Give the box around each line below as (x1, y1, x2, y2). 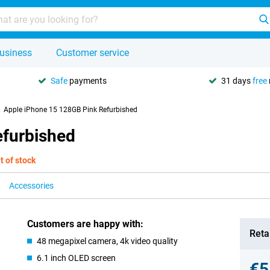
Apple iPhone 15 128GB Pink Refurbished (4, 105, 137, 114)
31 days (221, 75, 253, 86)
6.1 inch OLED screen (37, 253, 116, 263)
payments (67, 75, 107, 86)
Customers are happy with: (27, 218, 144, 230)
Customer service (56, 47, 129, 58)
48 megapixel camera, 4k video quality (37, 236, 178, 246)
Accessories (9, 181, 54, 190)
